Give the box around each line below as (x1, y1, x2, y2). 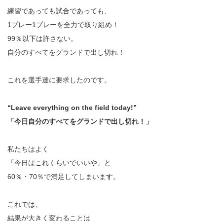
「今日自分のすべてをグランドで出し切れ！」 (7, 117, 152, 126)
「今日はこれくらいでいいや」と (7, 159, 111, 167)
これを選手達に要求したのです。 (7, 76, 111, 84)
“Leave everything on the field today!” (7, 104, 137, 112)
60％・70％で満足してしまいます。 (7, 173, 120, 181)
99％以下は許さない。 (7, 35, 77, 43)
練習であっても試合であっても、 (7, 7, 111, 15)
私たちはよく (7, 145, 49, 153)
